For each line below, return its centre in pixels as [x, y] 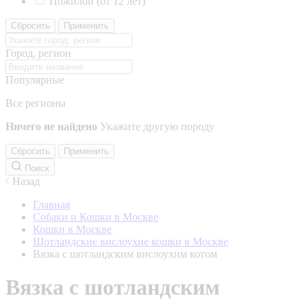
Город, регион [38, 53]
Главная [51, 205]
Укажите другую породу [157, 126]
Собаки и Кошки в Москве [96, 217]
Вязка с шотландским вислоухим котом [125, 254]
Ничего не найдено [51, 126]
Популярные [35, 80]
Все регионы [36, 103]
